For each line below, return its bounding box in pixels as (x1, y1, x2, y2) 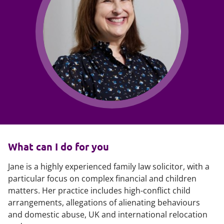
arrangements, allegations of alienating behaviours (8, 197, 200, 208)
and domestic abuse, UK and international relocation (8, 209, 207, 220)
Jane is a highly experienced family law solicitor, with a (8, 161, 209, 172)
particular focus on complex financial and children (8, 173, 196, 184)
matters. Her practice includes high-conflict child (8, 185, 190, 196)
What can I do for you (8, 140, 109, 153)
